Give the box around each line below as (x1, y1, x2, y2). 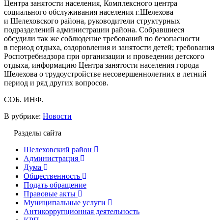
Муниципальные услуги (24, 198, 106, 207)
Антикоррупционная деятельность (24, 207, 139, 216)
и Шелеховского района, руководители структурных (4, 16, 180, 25)
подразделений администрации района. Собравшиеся (4, 25, 184, 34)
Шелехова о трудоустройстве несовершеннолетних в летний (4, 69, 207, 78)
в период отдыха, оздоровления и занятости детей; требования (4, 43, 214, 52)
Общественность (24, 171, 80, 180)
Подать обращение (24, 180, 86, 189)
